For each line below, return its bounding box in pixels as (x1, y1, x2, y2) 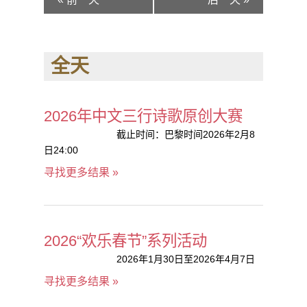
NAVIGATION (43, 10, 143, 29)
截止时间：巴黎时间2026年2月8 (116, 129, 255, 140)
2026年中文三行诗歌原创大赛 (44, 108, 243, 125)
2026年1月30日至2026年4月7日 (116, 254, 255, 265)
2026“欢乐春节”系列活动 (44, 232, 207, 249)
